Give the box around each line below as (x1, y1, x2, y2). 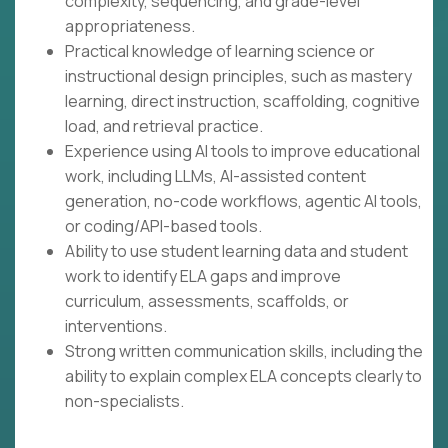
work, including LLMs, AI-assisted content (65, 165, 366, 188)
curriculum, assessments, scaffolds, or (65, 290, 349, 313)
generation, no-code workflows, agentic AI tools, (65, 190, 422, 213)
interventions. (65, 315, 167, 338)
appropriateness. (65, 15, 195, 38)
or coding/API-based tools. (65, 215, 262, 238)
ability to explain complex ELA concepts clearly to (65, 365, 422, 388)
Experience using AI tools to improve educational (65, 140, 420, 163)
